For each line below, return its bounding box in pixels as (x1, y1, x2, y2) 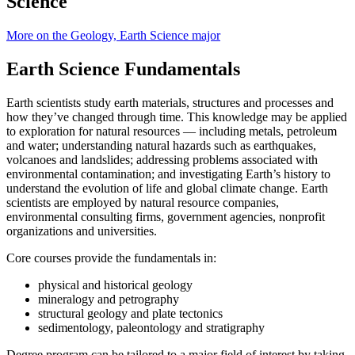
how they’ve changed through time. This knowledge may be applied (6, 109, 347, 124)
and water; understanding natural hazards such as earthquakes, (6, 138, 316, 152)
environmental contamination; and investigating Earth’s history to (6, 166, 330, 181)
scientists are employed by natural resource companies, (6, 195, 279, 209)
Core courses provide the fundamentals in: (6, 250, 216, 265)
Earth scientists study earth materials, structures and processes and (6, 95, 334, 109)
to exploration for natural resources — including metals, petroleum (6, 124, 337, 138)
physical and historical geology (38, 277, 193, 292)
